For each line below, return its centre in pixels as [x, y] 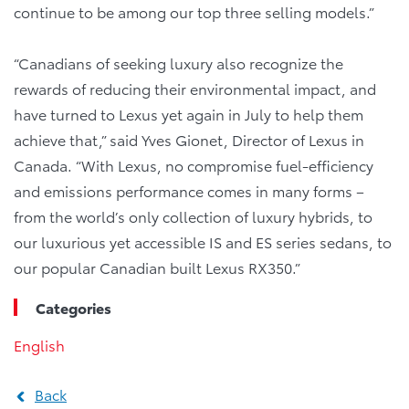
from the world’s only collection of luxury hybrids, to [193, 216]
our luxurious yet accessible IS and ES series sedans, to [203, 242]
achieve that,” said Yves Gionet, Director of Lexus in [189, 140]
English [39, 345]
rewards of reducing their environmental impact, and [195, 89]
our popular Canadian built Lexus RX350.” [157, 267]
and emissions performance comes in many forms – [189, 191]
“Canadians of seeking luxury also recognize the [178, 63]
